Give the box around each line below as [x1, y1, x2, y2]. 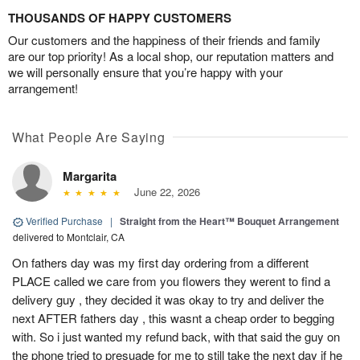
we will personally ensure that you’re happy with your [8, 63, 283, 81]
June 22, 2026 [127, 184, 200, 200]
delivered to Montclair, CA [13, 230, 125, 244]
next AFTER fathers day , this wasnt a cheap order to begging [12, 309, 334, 327]
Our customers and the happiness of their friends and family [8, 31, 321, 49]
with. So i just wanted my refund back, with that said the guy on [12, 328, 340, 346]
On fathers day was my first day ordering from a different [12, 254, 309, 272]
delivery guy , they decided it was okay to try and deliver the [12, 291, 324, 309]
